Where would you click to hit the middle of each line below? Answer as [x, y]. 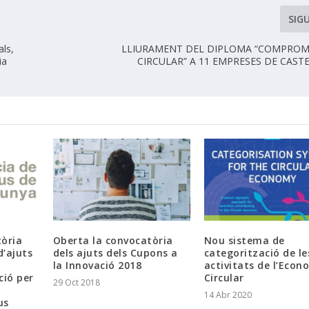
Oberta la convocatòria [113, 241]
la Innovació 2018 [97, 266]
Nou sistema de [244, 241]
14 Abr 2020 [228, 295]
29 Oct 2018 [76, 283]
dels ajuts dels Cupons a [115, 253]
